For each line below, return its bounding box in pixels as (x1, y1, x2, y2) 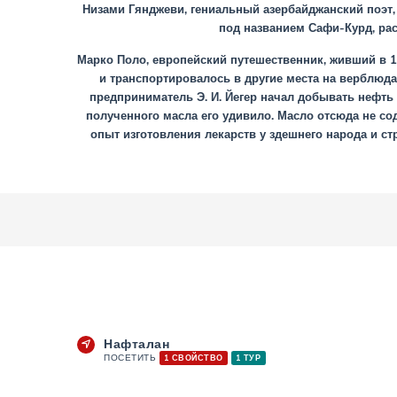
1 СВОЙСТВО (164, 353, 224, 362)
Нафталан (104, 336, 170, 351)
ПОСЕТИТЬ (104, 352, 160, 363)
